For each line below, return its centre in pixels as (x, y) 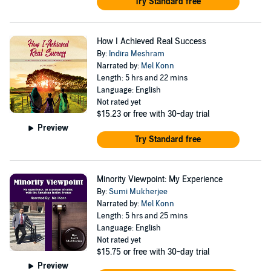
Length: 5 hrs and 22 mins (142, 78)
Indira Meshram (136, 54)
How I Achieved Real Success (151, 41)
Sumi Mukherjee (138, 192)
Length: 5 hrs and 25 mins (142, 216)
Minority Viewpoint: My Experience (159, 179)
